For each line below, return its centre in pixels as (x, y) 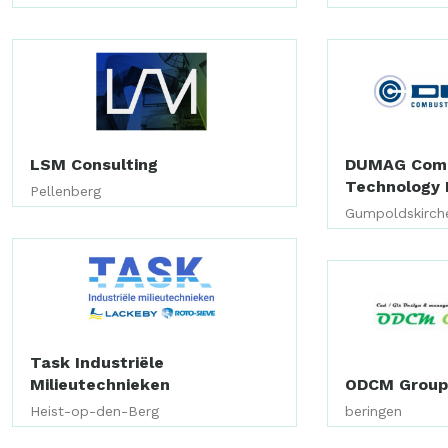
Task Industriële (97, 363)
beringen (374, 411)
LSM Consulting (94, 164)
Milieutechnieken (100, 385)
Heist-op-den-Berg (94, 411)
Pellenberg (65, 190)
